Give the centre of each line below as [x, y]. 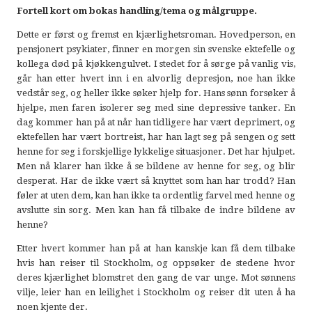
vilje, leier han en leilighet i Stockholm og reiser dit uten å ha [156, 292]
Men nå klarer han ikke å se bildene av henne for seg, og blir [156, 166]
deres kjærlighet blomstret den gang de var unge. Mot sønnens [156, 278]
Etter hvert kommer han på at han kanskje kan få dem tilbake [156, 249]
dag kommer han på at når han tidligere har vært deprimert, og [156, 122]
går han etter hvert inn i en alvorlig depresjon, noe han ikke [156, 78]
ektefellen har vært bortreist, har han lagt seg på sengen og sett [156, 136]
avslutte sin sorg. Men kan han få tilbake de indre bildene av [156, 210]
